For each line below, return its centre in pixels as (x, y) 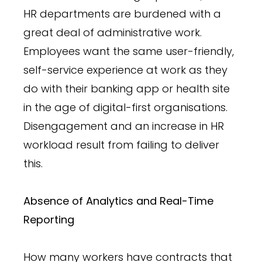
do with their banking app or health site (127, 88)
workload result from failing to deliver (121, 144)
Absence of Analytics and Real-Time (118, 201)
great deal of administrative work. (113, 32)
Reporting (49, 219)
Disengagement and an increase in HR (124, 126)
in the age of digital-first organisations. (125, 107)
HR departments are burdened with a (122, 13)
